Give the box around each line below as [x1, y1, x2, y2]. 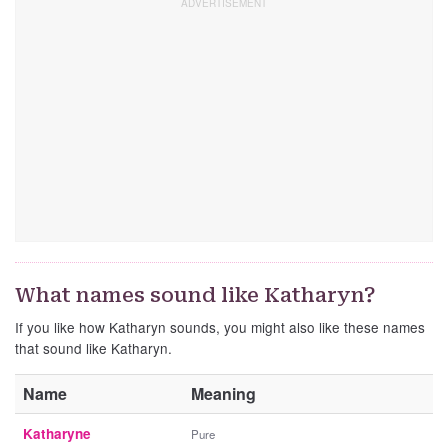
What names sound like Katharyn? [15, 283, 376, 308]
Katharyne [23, 424, 91, 444]
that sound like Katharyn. [15, 338, 172, 359]
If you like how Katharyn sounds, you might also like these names [15, 317, 425, 338]
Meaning [191, 382, 256, 406]
